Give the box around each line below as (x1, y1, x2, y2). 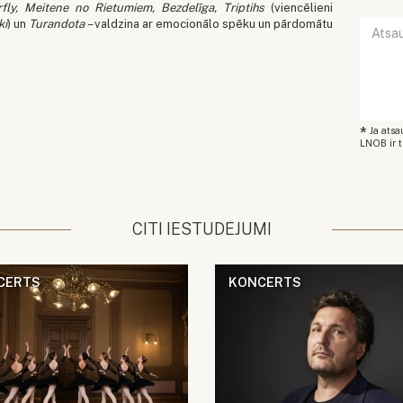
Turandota (29, 17, 85, 31)
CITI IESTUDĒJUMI (131, 219, 272, 239)
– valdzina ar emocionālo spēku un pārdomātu (85, 17, 334, 31)
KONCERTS (228, 274, 301, 291)
